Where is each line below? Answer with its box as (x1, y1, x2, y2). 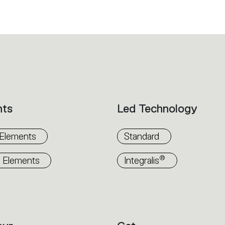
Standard (124, 131, 160, 142)
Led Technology (117, 101, 198, 115)
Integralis (124, 155, 160, 166)
